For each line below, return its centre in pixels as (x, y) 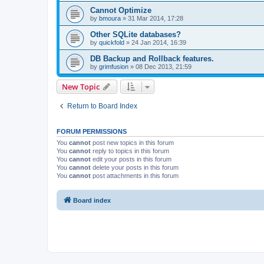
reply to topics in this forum (130, 151)
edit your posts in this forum (131, 159)
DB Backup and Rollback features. (152, 59)
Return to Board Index (102, 106)
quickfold (112, 42)
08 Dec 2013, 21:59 (164, 67)
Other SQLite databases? (136, 34)
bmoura (110, 18)
